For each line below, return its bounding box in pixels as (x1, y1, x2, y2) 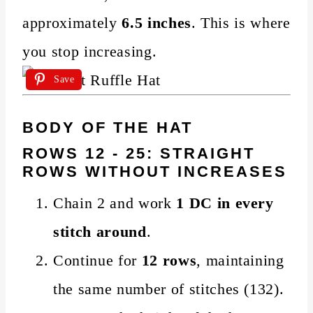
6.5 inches (122, 13, 191, 31)
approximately (22, 13, 122, 31)
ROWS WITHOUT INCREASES (22, 162, 287, 180)
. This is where (191, 13, 291, 31)
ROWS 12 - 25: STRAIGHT (22, 144, 255, 162)
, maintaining (196, 251, 284, 269)
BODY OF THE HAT (22, 118, 193, 136)
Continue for (53, 251, 142, 269)
